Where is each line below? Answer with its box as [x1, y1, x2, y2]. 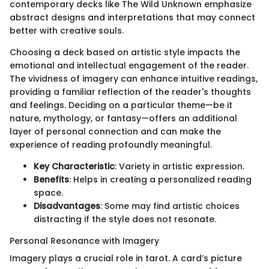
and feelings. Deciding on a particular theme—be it [10, 98, 232, 111]
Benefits [34, 173, 69, 186]
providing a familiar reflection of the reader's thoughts [10, 85, 251, 98]
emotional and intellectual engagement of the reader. [10, 59, 249, 71]
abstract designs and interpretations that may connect [10, 11, 255, 23]
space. [34, 186, 63, 199]
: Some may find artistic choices [100, 199, 240, 212]
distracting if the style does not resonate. [34, 213, 216, 225]
